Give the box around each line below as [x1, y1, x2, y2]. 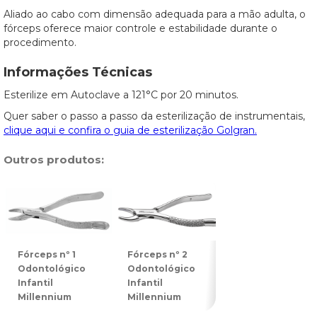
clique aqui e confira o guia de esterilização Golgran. [4, 124, 257, 137]
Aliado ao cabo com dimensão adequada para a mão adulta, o [4, 8, 306, 21]
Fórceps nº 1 [18, 249, 76, 260]
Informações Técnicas [4, 64, 152, 80]
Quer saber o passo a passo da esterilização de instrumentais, [4, 110, 305, 122]
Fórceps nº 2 [127, 249, 188, 260]
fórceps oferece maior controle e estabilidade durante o [4, 22, 277, 35]
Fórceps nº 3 [237, 249, 297, 260]
